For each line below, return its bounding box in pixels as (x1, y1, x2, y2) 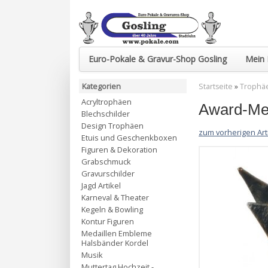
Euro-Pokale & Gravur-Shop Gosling (89, 53, 227, 65)
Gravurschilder (81, 168, 135, 179)
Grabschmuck (81, 156, 131, 167)
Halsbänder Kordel (81, 237, 148, 248)
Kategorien (82, 81, 121, 92)
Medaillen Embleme (81, 228, 152, 239)
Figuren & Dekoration (81, 144, 157, 155)
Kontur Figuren (81, 216, 134, 227)
